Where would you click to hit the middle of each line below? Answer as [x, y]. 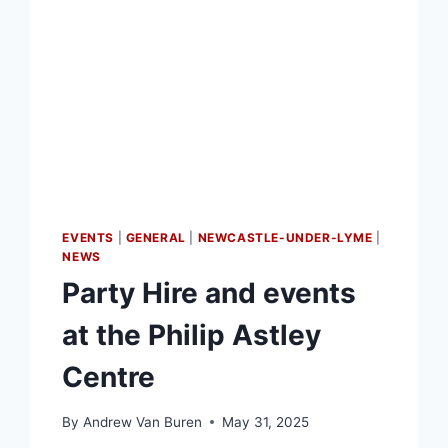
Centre [109, 376]
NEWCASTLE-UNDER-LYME [285, 237]
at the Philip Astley [192, 334]
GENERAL [155, 237]
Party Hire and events [209, 292]
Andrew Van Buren [142, 421]
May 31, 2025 [265, 421]
